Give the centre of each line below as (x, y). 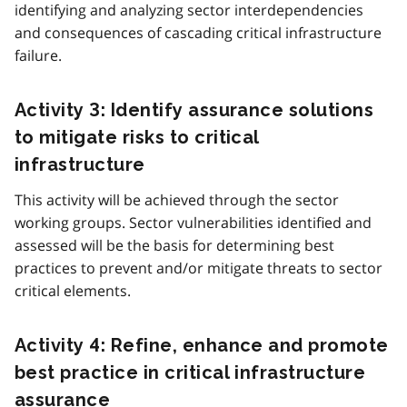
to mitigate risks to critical (137, 137)
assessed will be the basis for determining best (174, 245)
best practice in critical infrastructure (190, 372)
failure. (38, 55)
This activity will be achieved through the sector (177, 199)
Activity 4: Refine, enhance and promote (202, 345)
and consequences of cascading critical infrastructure (198, 32)
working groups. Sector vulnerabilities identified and (193, 222)
